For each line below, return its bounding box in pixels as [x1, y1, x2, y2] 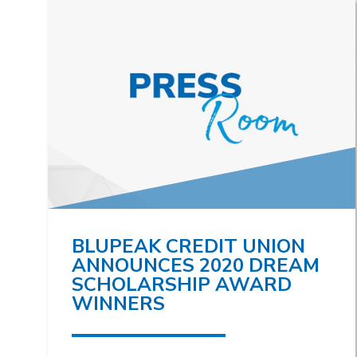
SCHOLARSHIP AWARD [72, 272, 292, 298]
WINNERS [72, 291, 165, 317]
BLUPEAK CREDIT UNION [72, 233, 305, 260]
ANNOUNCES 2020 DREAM [72, 253, 320, 279]
